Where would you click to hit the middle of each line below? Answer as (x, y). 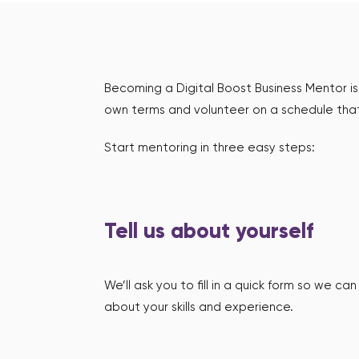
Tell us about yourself (209, 232)
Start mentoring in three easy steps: (210, 148)
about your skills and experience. (199, 307)
